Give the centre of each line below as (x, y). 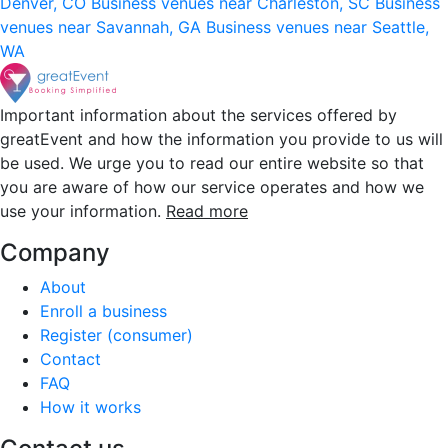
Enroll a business (103, 310)
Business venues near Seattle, (317, 26)
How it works (90, 406)
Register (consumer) (116, 334)
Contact (70, 358)
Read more (207, 210)
